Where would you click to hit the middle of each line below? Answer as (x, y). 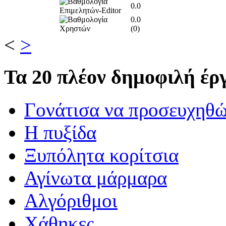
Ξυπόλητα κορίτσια (101, 155)
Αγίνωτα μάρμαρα (96, 178)
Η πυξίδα (60, 132)
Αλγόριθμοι (71, 201)
